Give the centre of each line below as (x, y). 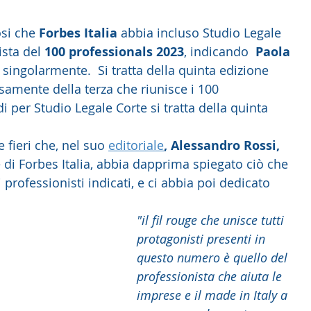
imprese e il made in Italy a (214, 295)
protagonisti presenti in (203, 238)
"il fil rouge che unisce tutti (212, 220)
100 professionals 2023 (114, 51)
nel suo (85, 145)
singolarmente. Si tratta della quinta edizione (137, 70)
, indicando (218, 51)
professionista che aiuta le (211, 276)
